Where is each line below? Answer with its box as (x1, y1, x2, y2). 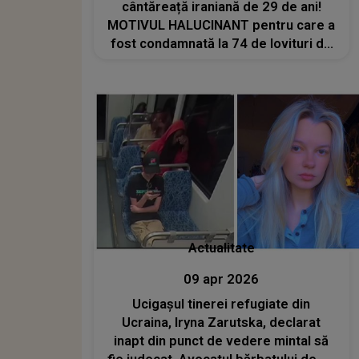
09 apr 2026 (184, 271, 260, 287)
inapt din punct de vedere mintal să (114, 333, 329, 349)
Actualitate (188, 240, 255, 256)
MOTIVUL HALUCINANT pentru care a (107, 18, 336, 34)
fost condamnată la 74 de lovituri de (111, 36, 333, 52)
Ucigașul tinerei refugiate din (132, 296, 311, 312)
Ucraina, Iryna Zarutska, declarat (122, 314, 321, 330)
